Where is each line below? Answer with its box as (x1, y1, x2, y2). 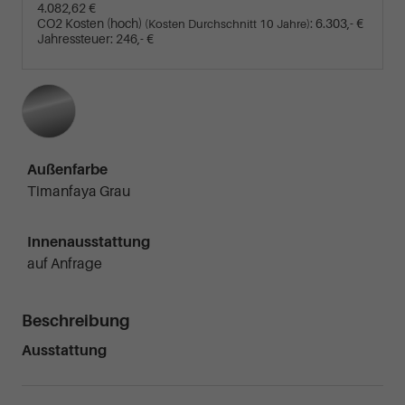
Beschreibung (22, 311, 130, 330)
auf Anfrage (27, 255, 102, 272)
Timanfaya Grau (27, 183, 130, 200)
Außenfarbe (27, 161, 108, 178)
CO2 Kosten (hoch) (37, 15, 145, 31)
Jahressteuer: (37, 31, 113, 46)
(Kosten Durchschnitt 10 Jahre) (145, 17, 310, 31)
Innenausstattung (27, 233, 150, 250)
